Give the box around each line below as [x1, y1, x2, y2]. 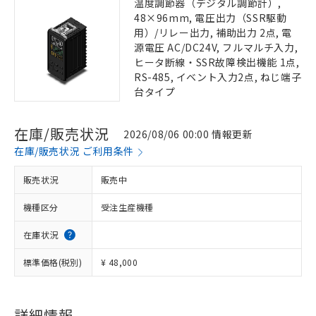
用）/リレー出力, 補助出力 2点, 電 [134, 25, 293, 39]
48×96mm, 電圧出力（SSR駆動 [134, 11, 287, 25]
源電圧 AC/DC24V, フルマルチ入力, [134, 40, 298, 54]
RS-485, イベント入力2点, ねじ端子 [134, 70, 302, 84]
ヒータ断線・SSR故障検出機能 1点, [134, 55, 300, 69]
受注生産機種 [101, 201, 154, 213]
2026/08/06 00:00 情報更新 [123, 126, 253, 141]
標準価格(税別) [23, 256, 83, 268]
